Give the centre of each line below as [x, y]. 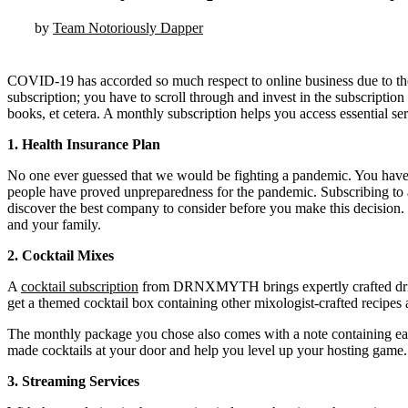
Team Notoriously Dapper [128, 27]
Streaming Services [81, 381]
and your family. [54, 224]
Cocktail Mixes [68, 255]
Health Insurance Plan [91, 144]
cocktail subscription [80, 286]
